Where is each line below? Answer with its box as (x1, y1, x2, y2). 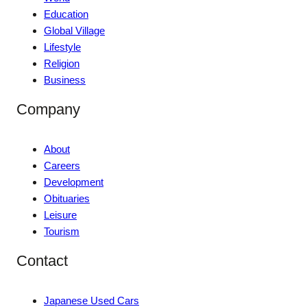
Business (44, 74, 86, 86)
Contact (16, 252, 68, 270)
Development (44, 176, 103, 188)
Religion (44, 58, 79, 70)
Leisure (44, 209, 77, 221)
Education (44, 8, 88, 21)
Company (16, 101, 80, 119)
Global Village (44, 25, 105, 37)
